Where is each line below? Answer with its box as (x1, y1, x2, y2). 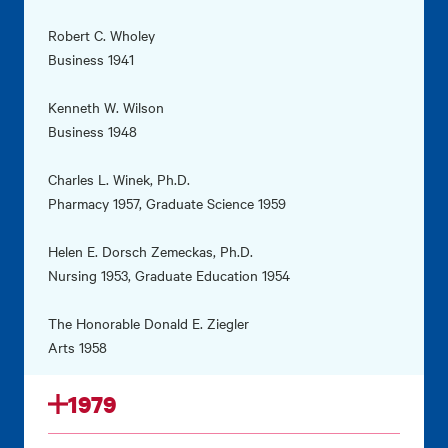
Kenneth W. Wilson (48, 97, 164, 118)
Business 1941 (48, 49, 134, 70)
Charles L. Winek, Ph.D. (48, 169, 190, 190)
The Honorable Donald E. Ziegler (48, 313, 249, 334)
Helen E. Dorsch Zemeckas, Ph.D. (48, 241, 253, 262)
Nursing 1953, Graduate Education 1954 (48, 265, 290, 286)
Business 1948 (48, 121, 137, 142)
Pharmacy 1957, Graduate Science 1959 (48, 193, 286, 214)
